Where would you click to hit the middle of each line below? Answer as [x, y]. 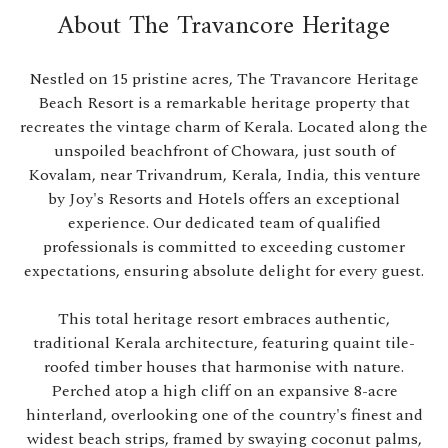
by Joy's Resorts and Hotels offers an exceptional [224, 199]
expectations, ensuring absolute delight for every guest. [224, 271]
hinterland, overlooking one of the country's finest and [224, 415]
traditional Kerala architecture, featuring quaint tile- [224, 343]
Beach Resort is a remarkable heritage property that [224, 103]
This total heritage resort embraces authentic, [224, 319]
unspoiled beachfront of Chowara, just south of [224, 151]
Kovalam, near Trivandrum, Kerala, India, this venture [224, 175]
